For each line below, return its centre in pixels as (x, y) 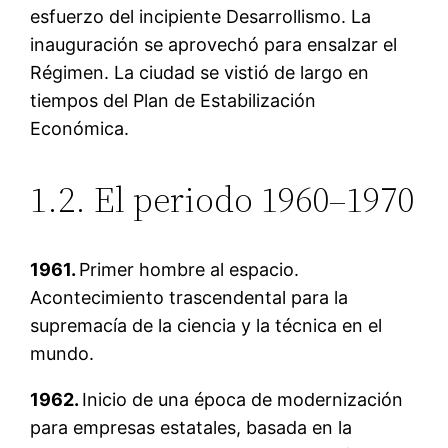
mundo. (62, 353)
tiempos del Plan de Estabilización (173, 100)
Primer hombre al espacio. (189, 269)
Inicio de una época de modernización (243, 399)
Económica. (80, 128)
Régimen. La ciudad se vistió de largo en (200, 72)
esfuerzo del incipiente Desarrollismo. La (201, 16)
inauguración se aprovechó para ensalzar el (214, 44)
